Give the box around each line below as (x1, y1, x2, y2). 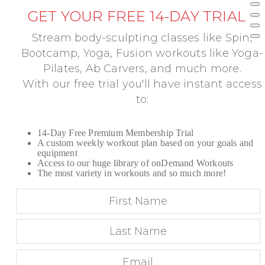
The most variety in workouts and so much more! (37, 167, 227, 178)
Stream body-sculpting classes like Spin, (31, 31, 253, 44)
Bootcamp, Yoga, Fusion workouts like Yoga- (21, 46, 264, 60)
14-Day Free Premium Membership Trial (37, 127, 194, 138)
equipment (37, 147, 77, 158)
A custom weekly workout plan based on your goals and (37, 137, 254, 148)
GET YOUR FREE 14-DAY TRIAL (27, 7, 245, 25)
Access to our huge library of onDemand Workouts (37, 157, 234, 168)
